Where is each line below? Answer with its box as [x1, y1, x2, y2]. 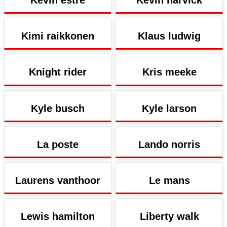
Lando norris [138, 138, 200, 150]
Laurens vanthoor [15, 174, 100, 186]
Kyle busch [31, 102, 85, 114]
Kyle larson [142, 102, 197, 114]
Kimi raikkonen [21, 30, 94, 42]
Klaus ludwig [138, 30, 201, 42]
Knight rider [29, 66, 87, 78]
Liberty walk [139, 211, 199, 222]
